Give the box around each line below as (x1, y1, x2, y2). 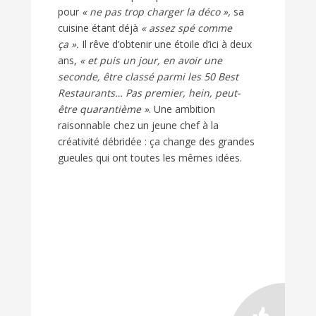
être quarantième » (58, 102, 149, 116)
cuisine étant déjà (58, 21, 141, 35)
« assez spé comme (141, 21, 232, 35)
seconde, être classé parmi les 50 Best (58, 70, 238, 84)
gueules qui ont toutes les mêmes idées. (58, 151, 242, 165)
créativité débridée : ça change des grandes (58, 135, 255, 149)
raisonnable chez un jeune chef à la (58, 119, 219, 133)
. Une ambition (149, 102, 215, 116)
